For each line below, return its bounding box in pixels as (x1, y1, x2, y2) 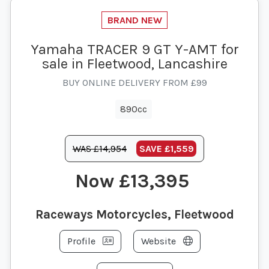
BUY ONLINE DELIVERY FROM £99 (62, 77, 207, 88)
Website (141, 235, 178, 247)
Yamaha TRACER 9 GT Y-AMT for (30, 41, 239, 58)
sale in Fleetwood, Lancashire (41, 55, 228, 72)
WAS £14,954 (72, 142, 127, 154)
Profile (67, 235, 98, 247)
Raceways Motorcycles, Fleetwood (35, 207, 234, 222)
